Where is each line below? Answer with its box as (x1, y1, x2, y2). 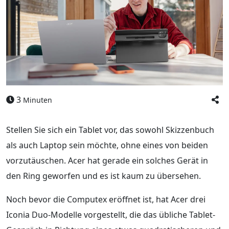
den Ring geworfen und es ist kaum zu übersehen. (6, 170, 201, 181)
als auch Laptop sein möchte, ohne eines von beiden (6, 139, 208, 151)
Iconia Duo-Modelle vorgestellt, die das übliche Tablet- (6, 209, 215, 220)
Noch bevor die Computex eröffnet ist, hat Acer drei (6, 193, 205, 205)
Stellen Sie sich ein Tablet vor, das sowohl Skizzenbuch (6, 124, 214, 135)
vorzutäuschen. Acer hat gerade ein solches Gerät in (6, 154, 208, 166)
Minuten (23, 95, 52, 105)
